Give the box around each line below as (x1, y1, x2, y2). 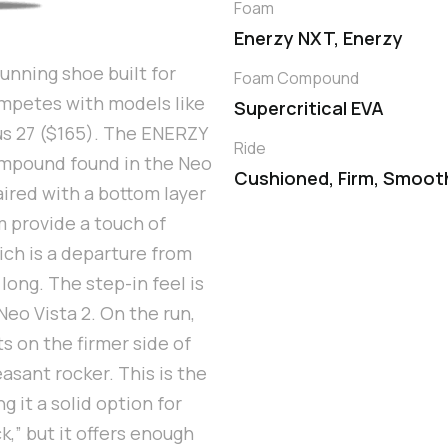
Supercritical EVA (234, 96, 384, 121)
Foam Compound (234, 67, 359, 90)
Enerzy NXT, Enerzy (234, 26, 403, 51)
